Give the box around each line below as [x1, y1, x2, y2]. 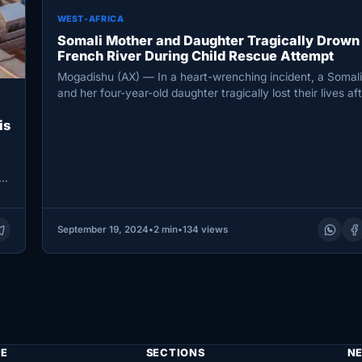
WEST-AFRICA [57, 13, 124, 24]
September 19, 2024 [57, 224, 149, 236]
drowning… [57, 103, 115, 116]
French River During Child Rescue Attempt [57, 47, 334, 64]
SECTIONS [145, 346, 205, 359]
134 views [182, 224, 228, 236]
